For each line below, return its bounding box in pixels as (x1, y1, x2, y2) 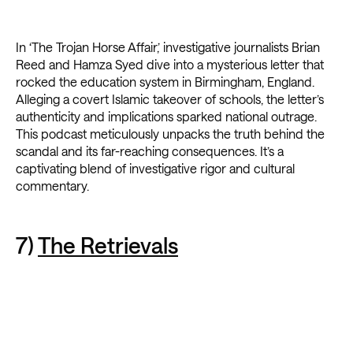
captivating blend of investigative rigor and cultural (16, 161, 295, 176)
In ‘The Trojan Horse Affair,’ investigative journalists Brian (16, 39, 320, 55)
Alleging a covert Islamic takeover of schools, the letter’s (16, 91, 324, 107)
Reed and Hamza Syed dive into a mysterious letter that (16, 57, 324, 72)
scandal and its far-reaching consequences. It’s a (16, 143, 284, 159)
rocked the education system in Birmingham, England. (16, 74, 314, 90)
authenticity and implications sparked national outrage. (16, 109, 317, 124)
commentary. (16, 178, 89, 194)
